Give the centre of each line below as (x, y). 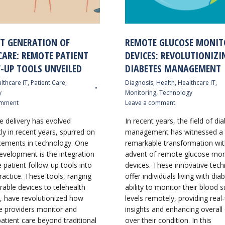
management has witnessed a (174, 132)
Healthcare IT (197, 83)
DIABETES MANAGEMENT (173, 69)
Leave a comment (150, 103)
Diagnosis (139, 83)
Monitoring (141, 93)
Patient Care (48, 83)
